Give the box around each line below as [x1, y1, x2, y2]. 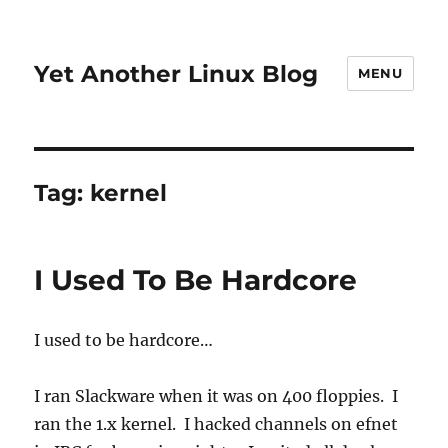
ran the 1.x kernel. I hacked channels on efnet [34, 414, 399, 434]
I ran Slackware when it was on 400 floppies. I [34, 386, 399, 406]
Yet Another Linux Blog [34, 59, 319, 88]
